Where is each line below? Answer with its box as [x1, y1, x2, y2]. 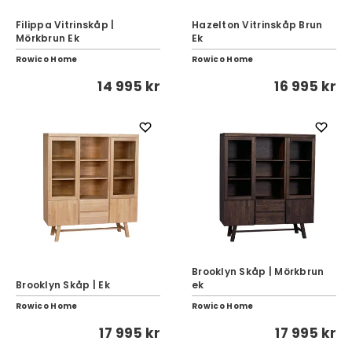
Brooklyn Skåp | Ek [16, 278, 110, 291]
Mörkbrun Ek [16, 31, 79, 45]
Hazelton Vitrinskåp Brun [192, 18, 323, 31]
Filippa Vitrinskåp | [16, 18, 115, 31]
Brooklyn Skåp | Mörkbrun [192, 265, 324, 278]
